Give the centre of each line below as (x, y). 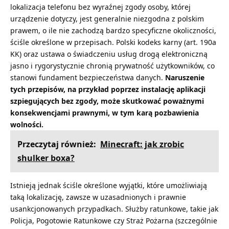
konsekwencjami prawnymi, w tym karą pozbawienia (105, 112)
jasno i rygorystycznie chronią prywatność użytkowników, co (112, 65)
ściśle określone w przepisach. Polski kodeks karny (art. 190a (113, 42)
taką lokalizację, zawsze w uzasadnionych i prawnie (98, 197)
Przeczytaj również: (57, 144)
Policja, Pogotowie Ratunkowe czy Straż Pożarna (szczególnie (114, 220)
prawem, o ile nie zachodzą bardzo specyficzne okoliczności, (113, 30)
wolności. (27, 124)
